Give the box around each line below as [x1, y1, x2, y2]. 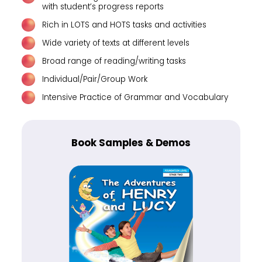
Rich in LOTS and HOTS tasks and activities [42, 19, 207, 30]
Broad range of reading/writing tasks [42, 55, 187, 67]
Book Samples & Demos [71, 136, 191, 150]
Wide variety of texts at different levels [42, 37, 190, 49]
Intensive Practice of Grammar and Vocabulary [42, 91, 229, 103]
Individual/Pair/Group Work [42, 73, 148, 85]
